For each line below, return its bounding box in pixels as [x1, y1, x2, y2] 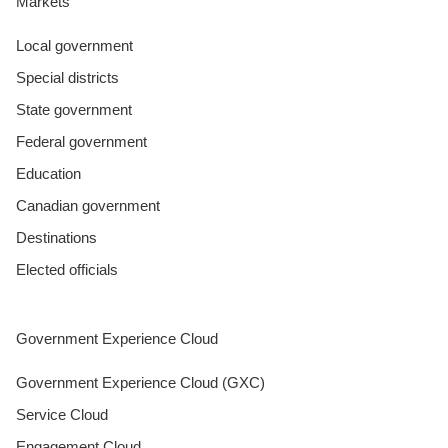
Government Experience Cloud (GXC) [16, 373, 265, 391]
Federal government [16, 132, 147, 150]
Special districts [16, 68, 119, 86]
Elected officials [16, 260, 118, 278]
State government [16, 100, 132, 118]
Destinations [16, 228, 97, 246]
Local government [16, 36, 133, 54]
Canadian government [16, 196, 160, 214]
